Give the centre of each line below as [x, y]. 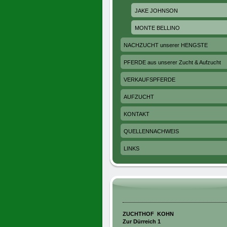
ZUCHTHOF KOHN [148, 214]
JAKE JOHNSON [156, 11]
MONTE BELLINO [157, 28]
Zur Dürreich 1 [142, 221]
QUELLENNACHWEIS [151, 131]
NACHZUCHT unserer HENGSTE [166, 45]
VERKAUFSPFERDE [149, 80]
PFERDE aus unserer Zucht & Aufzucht [172, 62]
